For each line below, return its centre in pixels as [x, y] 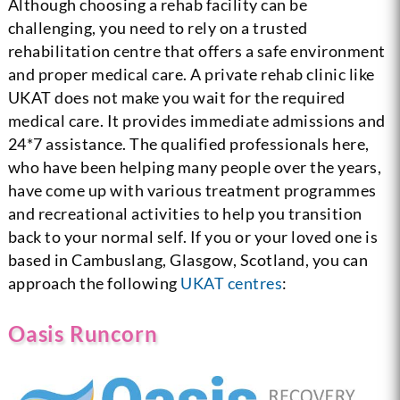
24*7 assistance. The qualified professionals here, [188, 143]
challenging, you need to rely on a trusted [158, 27]
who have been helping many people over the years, [195, 167]
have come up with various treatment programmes [192, 190]
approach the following [94, 283]
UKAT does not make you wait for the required [176, 97]
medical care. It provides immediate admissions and [196, 120]
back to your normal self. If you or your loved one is [193, 236]
